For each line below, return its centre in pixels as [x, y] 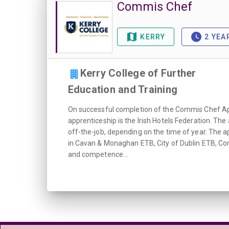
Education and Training [122, 89]
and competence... [98, 154]
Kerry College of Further [138, 73]
